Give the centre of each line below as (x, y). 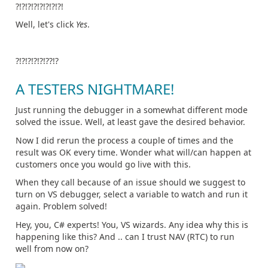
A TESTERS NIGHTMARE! (95, 89)
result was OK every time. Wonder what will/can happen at (133, 152)
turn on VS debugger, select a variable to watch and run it (132, 194)
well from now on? (52, 248)
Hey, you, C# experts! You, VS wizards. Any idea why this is (132, 224)
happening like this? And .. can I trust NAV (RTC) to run (125, 236)
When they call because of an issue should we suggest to (130, 182)
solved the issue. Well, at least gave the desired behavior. (130, 122)
